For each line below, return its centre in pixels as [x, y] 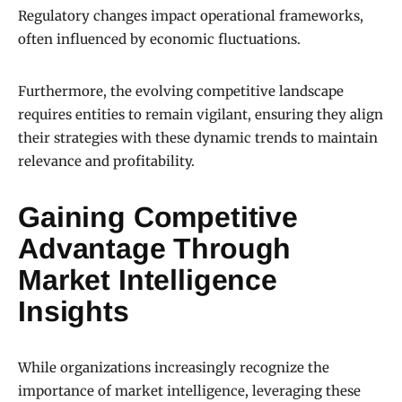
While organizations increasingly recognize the [174, 368]
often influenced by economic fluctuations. [159, 39]
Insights [74, 312]
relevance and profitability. [106, 162]
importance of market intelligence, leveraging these [189, 391]
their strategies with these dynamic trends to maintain [198, 138]
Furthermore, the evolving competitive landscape [181, 92]
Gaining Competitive [158, 218]
